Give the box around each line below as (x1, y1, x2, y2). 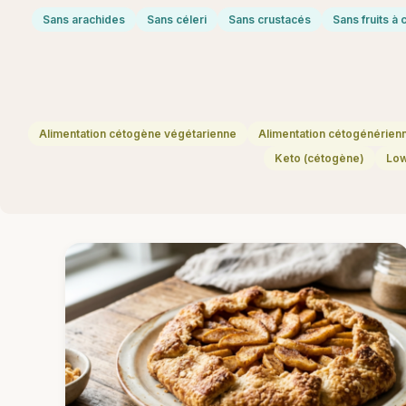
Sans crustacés (228, 13, 311, 27)
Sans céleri (147, 13, 207, 27)
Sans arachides (43, 13, 125, 27)
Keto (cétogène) (274, 151, 364, 166)
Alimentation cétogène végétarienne (38, 127, 237, 141)
